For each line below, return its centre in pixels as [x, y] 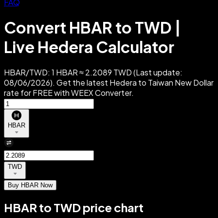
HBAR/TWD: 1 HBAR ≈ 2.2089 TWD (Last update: [93, 72]
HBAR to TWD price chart [74, 207]
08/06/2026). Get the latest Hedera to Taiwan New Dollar [109, 82]
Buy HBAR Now [30, 185]
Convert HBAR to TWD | [92, 27]
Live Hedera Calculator [89, 47]
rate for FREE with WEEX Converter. [69, 92]
